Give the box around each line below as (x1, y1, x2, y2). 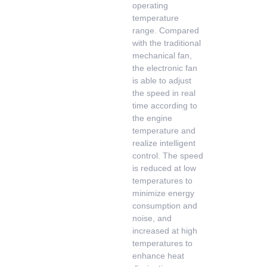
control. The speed (132, 151, 204, 160)
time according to (132, 101, 198, 110)
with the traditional (132, 38, 201, 48)
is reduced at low (132, 163, 197, 173)
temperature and (132, 126, 196, 135)
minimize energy (132, 188, 195, 198)
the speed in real (132, 88, 196, 98)
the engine (132, 113, 173, 123)
